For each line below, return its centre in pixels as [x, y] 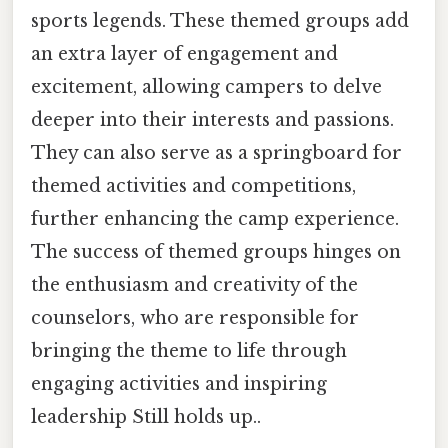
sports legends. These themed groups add [220, 21]
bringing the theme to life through [189, 351]
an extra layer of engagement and [184, 54]
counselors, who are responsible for [195, 318]
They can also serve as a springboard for [216, 153]
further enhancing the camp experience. [215, 219]
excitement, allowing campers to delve [206, 87]
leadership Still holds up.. [146, 417]
